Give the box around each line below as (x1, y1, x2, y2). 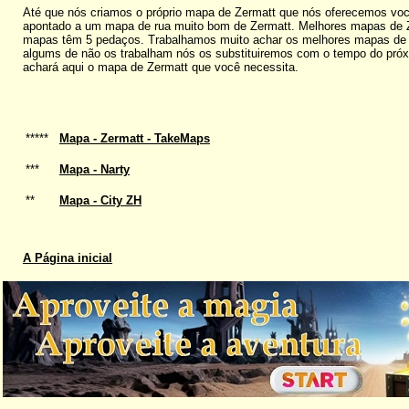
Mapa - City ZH (59, 194, 142, 208)
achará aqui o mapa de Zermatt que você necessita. (23, 60, 299, 75)
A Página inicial (23, 251, 112, 266)
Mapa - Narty (59, 163, 130, 177)
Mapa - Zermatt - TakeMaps (59, 131, 210, 146)
